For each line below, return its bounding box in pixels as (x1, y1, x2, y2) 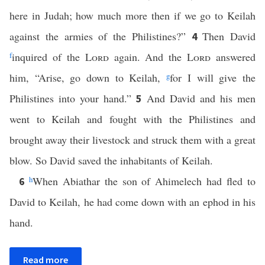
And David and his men (146, 91, 256, 105)
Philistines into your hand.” (9, 91, 137, 105)
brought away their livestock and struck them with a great (9, 132, 256, 147)
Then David (202, 29, 256, 43)
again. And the (108, 50, 188, 64)
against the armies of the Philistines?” (9, 29, 192, 43)
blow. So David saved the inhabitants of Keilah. (9, 153, 213, 167)
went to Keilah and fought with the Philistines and (9, 112, 256, 126)
